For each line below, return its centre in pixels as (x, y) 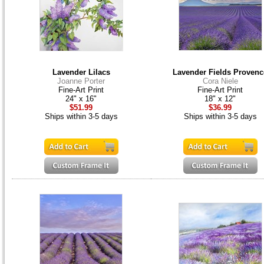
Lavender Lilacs (81, 72)
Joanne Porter (81, 81)
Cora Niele (220, 81)
